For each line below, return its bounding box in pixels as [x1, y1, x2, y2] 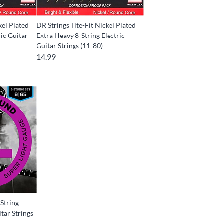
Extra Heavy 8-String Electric [37, 31, 125, 40]
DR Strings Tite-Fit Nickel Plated [37, 21, 136, 30]
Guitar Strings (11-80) [37, 41, 103, 50]
